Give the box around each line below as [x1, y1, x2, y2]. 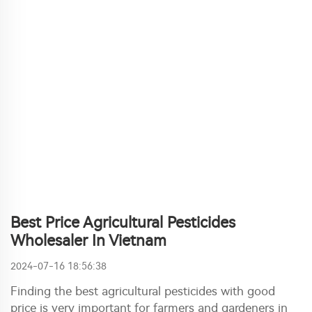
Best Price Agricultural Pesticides [10, 214, 235, 232]
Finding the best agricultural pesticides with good [10, 284, 275, 298]
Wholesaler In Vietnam [10, 232, 166, 250]
